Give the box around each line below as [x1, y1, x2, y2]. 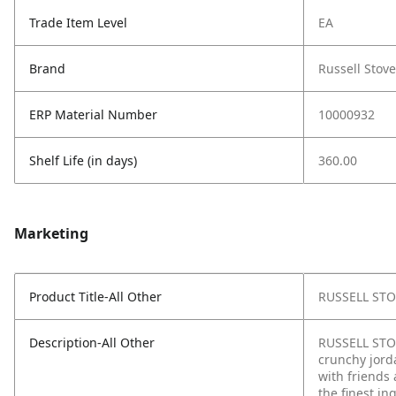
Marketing [14, 224, 88, 243]
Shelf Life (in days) [29, 152, 137, 169]
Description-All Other [29, 334, 155, 351]
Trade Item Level [29, 14, 127, 31]
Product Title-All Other [29, 288, 162, 305]
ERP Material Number [29, 106, 157, 123]
